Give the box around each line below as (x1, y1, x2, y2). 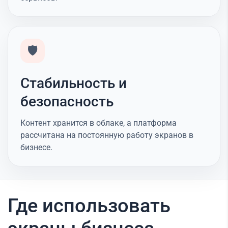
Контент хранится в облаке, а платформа (20, 118, 177, 128)
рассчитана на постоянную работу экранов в (20, 130, 193, 140)
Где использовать (8, 194, 170, 217)
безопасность (20, 93, 113, 110)
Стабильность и (20, 74, 127, 92)
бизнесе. (20, 142, 52, 152)
